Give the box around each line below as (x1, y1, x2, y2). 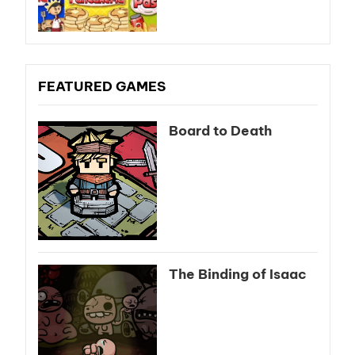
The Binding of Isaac (168, 265, 307, 284)
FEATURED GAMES (37, 78, 166, 96)
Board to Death (168, 122, 272, 140)
